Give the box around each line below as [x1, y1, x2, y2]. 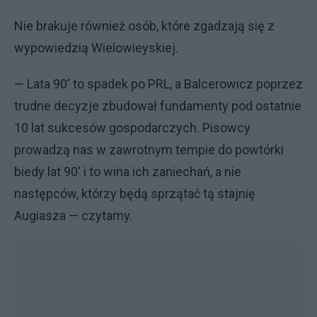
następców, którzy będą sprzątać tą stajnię [14, 186, 255, 201]
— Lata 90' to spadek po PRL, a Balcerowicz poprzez [14, 76, 303, 91]
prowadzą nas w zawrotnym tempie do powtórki [14, 142, 284, 157]
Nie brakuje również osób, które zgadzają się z [14, 18, 275, 33]
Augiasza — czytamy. [14, 208, 132, 223]
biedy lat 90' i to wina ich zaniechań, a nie [14, 164, 241, 179]
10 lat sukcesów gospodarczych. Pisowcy [14, 120, 250, 135]
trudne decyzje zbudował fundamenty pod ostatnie [14, 98, 301, 113]
